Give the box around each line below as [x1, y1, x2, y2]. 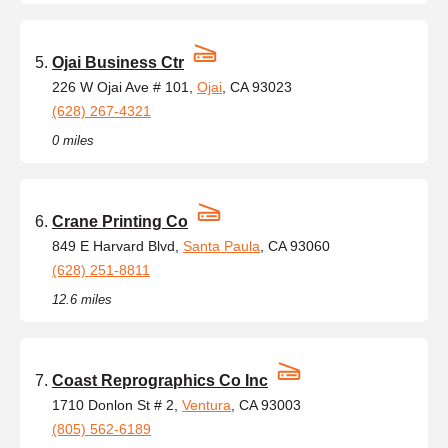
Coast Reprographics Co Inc [52, 371, 268, 389]
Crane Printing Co [52, 212, 188, 230]
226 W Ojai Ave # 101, [52, 78, 197, 95]
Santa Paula [183, 237, 260, 254]
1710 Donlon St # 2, [52, 396, 182, 413]
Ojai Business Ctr [52, 53, 184, 71]
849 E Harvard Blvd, [52, 237, 183, 254]
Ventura [182, 396, 231, 413]
